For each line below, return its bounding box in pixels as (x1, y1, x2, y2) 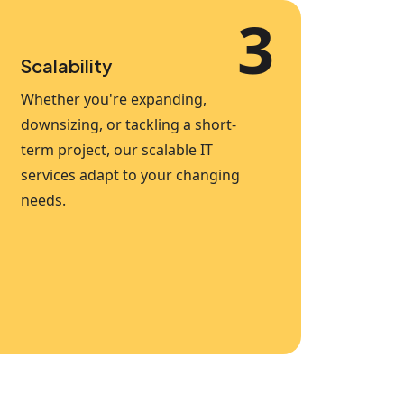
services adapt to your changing (21, 165, 240, 185)
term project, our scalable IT (21, 140, 213, 160)
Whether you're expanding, (21, 89, 207, 109)
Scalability (21, 54, 112, 77)
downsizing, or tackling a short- (21, 115, 236, 134)
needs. (21, 190, 66, 210)
